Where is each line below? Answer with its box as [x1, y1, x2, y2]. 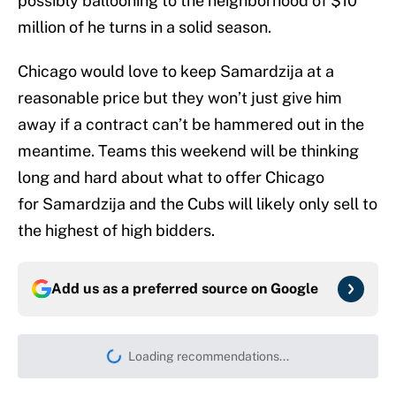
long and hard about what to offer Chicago [18, 168, 324, 187]
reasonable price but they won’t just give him [18, 88, 342, 108]
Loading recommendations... [128, 349, 289, 364]
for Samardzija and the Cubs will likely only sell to [18, 194, 377, 214]
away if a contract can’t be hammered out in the [18, 115, 364, 134]
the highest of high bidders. [18, 221, 215, 240]
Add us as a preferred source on [51, 280, 270, 298]
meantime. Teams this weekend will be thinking [18, 141, 359, 161]
